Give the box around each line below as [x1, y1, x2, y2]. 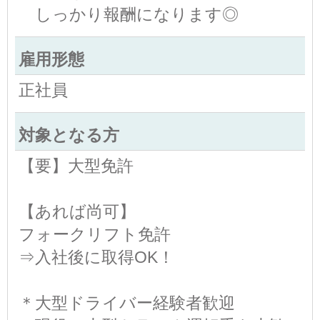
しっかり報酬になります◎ [19, 4, 239, 24]
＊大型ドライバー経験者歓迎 [19, 293, 235, 312]
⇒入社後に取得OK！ [19, 247, 174, 266]
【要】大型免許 [19, 156, 134, 175]
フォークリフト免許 [19, 224, 171, 244]
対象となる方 [19, 125, 119, 144]
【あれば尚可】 [19, 201, 136, 221]
